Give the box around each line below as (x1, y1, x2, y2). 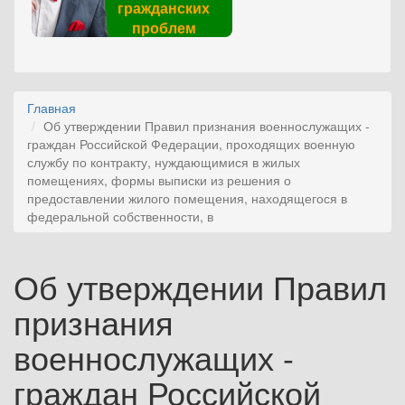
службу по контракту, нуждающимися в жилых (27, 153, 300, 171)
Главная (27, 99, 76, 117)
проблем (131, 17, 196, 38)
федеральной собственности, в (27, 207, 213, 225)
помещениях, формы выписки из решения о (27, 171, 291, 189)
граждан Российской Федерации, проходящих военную (27, 135, 355, 153)
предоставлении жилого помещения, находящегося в (27, 189, 347, 207)
